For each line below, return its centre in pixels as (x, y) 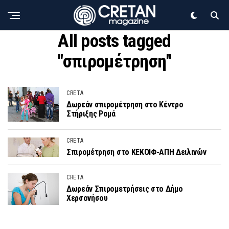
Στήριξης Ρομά (91, 113)
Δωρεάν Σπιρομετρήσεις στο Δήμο (125, 189)
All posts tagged (114, 41)
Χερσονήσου (87, 198)
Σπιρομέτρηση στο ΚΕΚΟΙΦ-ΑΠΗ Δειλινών (136, 152)
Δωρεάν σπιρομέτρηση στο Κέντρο (125, 104)
